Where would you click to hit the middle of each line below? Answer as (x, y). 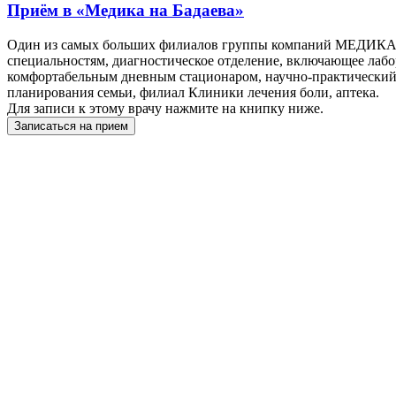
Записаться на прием (71, 126)
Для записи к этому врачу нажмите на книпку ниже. (165, 108)
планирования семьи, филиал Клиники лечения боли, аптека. (193, 92)
